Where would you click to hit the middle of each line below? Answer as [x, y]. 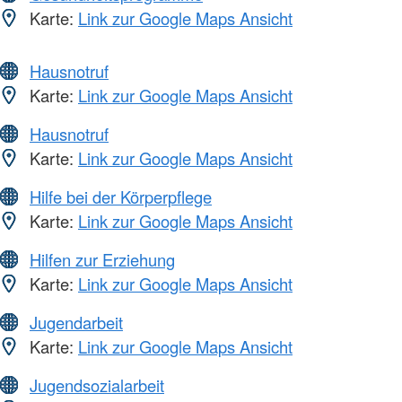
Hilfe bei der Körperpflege [121, 197]
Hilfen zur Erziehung [102, 260]
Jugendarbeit [76, 323]
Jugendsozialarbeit [97, 385]
